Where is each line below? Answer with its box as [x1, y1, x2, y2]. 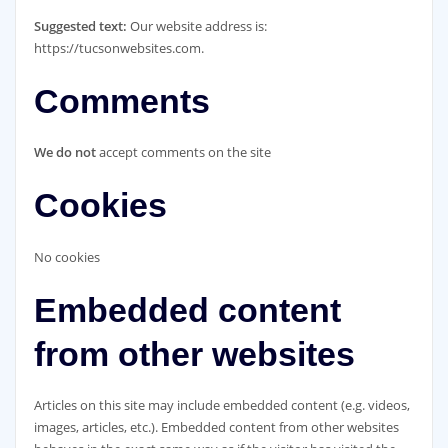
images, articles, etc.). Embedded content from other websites [33, 418, 399, 437]
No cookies [33, 247, 100, 266]
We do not [33, 143, 99, 162]
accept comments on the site [98, 143, 271, 162]
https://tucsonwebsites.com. [33, 38, 204, 57]
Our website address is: [129, 16, 267, 35]
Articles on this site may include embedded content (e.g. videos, [33, 396, 410, 415]
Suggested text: [33, 16, 130, 35]
